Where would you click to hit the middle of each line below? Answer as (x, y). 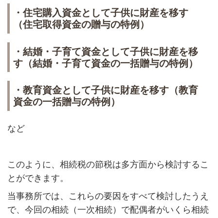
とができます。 (38, 178)
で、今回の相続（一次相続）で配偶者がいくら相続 (108, 209)
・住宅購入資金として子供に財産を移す (100, 13)
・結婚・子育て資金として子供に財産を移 (105, 51)
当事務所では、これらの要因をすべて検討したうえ (108, 196)
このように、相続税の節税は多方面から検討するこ (108, 164)
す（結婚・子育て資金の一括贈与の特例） (105, 63)
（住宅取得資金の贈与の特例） (81, 25)
